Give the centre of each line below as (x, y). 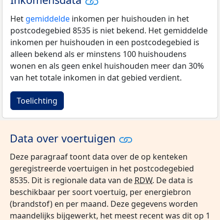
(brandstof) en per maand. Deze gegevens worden (104, 204)
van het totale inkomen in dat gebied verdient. (96, 77)
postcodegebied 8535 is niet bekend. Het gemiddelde (109, 30)
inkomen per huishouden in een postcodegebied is (105, 42)
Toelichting (37, 100)
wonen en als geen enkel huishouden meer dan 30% (107, 66)
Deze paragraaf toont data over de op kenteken (99, 157)
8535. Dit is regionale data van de (72, 180)
